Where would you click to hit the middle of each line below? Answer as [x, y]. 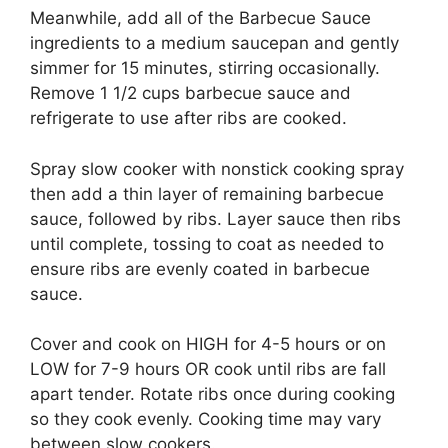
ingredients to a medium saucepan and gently [214, 43]
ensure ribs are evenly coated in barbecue [200, 268]
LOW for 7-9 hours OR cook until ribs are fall [208, 369]
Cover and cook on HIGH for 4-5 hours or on [208, 344]
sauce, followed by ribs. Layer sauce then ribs [215, 218]
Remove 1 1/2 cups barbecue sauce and [190, 93]
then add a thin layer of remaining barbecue [207, 193]
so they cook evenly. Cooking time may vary [205, 419]
